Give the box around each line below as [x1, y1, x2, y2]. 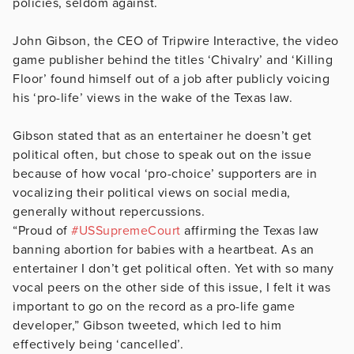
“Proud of [13, 222, 71, 239]
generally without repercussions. [13, 203, 205, 220]
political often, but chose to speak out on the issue [13, 146, 311, 163]
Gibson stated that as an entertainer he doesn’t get [13, 127, 312, 144]
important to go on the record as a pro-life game [13, 298, 295, 314]
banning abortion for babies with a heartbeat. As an [13, 241, 314, 258]
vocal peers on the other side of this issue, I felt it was [13, 279, 330, 296]
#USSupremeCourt [71, 222, 181, 239]
